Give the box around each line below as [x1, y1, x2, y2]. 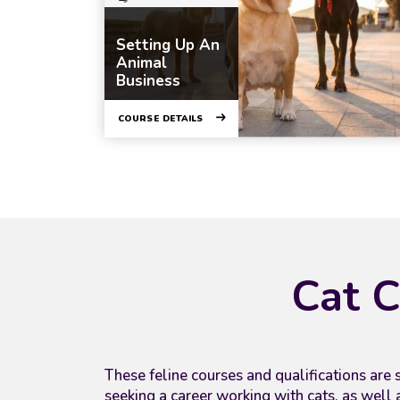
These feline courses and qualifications [104, 364, 366, 386]
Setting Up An [116, 34, 220, 55]
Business [116, 70, 180, 91]
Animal [116, 52, 167, 73]
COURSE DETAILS [118, 112, 204, 125]
